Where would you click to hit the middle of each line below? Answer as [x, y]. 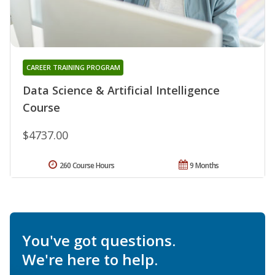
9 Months [204, 165]
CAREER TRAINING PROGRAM [73, 67]
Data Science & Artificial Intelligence [121, 90]
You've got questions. [99, 240]
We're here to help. [90, 259]
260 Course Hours [87, 165]
